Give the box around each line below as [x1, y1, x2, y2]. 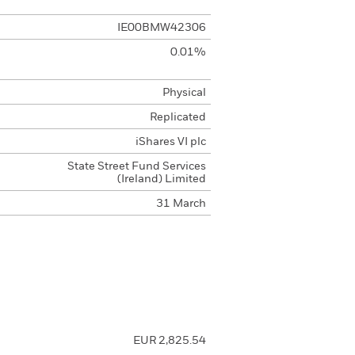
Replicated [149, 112, 206, 123]
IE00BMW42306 [116, 22, 206, 33]
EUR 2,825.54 [132, 335, 206, 346]
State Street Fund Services [67, 161, 206, 172]
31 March [155, 198, 206, 209]
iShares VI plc [135, 136, 206, 147]
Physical [162, 87, 206, 98]
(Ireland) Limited [116, 174, 206, 185]
